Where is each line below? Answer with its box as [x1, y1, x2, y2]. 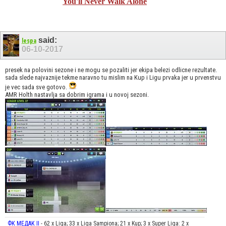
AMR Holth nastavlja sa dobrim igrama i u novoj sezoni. [5, 90, 149, 98]
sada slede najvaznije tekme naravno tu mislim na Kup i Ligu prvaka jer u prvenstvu [5, 73, 221, 81]
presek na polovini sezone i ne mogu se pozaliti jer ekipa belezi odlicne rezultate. [5, 66, 217, 74]
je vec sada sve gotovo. [5, 83, 69, 91]
